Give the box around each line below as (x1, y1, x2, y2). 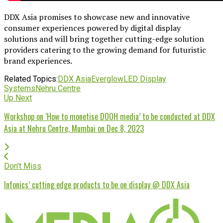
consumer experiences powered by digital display (4, 22, 181, 33)
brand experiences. (4, 55, 76, 66)
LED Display (123, 74, 166, 84)
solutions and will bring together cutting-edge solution (4, 33, 204, 44)
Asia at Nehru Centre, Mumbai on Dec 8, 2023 (4, 122, 144, 134)
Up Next (4, 93, 32, 103)
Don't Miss (4, 161, 41, 171)
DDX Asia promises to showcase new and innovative (4, 11, 190, 22)
